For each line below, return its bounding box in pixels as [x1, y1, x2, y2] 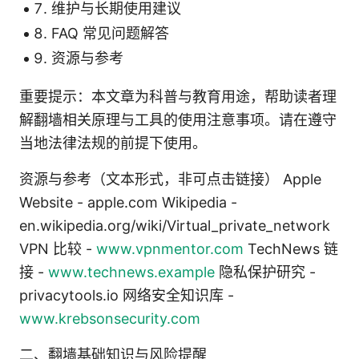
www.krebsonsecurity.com [19, 309, 200, 327]
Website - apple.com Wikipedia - [19, 193, 237, 211]
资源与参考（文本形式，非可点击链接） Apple [19, 170, 321, 188]
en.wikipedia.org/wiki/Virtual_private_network [19, 216, 330, 234]
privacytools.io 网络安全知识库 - [19, 286, 234, 304]
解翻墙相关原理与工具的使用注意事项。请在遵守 [19, 111, 337, 128]
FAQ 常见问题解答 [51, 24, 169, 42]
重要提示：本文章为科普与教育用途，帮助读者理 [19, 87, 337, 105]
